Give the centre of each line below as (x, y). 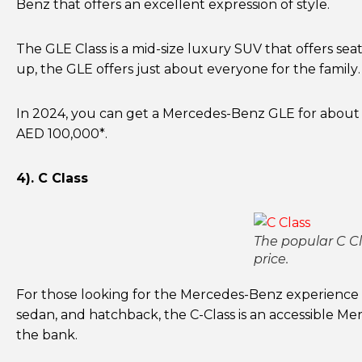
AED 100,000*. (62, 134)
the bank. (47, 335)
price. (271, 259)
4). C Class (52, 178)
